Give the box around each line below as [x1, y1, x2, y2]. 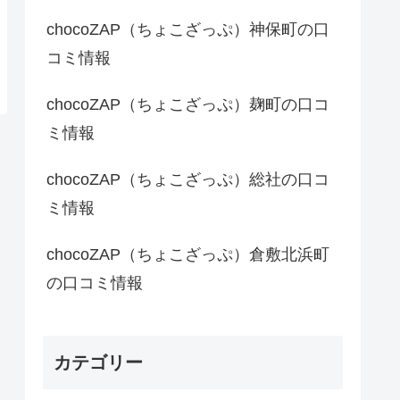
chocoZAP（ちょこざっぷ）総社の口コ [46, 171, 329, 189]
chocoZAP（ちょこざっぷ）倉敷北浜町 [46, 246, 329, 264]
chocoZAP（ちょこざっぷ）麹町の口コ [46, 96, 329, 114]
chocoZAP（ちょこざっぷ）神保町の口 [46, 21, 329, 39]
